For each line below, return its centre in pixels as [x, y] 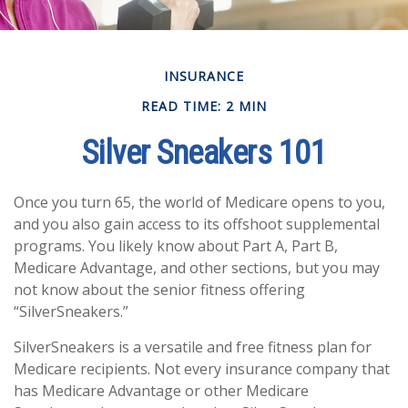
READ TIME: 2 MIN [204, 106]
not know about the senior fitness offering [159, 290]
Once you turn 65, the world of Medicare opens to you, [199, 202]
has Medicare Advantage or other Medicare [161, 391]
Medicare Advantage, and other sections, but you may [197, 268]
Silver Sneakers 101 [204, 153]
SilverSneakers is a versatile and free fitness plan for [193, 347]
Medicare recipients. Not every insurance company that [202, 369]
